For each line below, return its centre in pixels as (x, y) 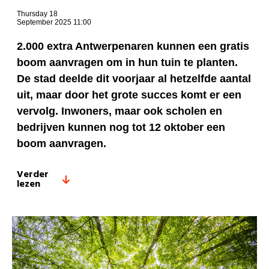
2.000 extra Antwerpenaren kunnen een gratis (133, 47)
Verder (33, 175)
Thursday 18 (37, 14)
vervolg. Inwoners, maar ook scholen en (119, 111)
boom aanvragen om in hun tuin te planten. (127, 63)
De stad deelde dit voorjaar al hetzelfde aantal (134, 79)
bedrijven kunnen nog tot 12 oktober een (121, 128)
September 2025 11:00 (54, 23)
